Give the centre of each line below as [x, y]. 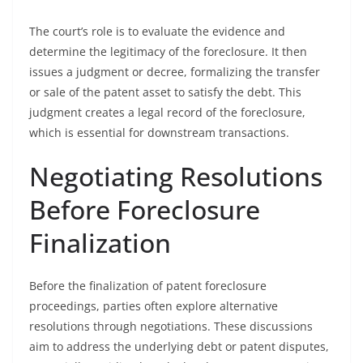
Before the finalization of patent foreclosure [148, 286]
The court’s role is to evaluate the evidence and [157, 31]
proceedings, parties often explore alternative [154, 306]
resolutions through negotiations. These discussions [171, 326]
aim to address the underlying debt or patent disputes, [179, 346]
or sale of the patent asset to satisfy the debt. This [165, 92]
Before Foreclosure [145, 209]
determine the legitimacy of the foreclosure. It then [168, 51]
